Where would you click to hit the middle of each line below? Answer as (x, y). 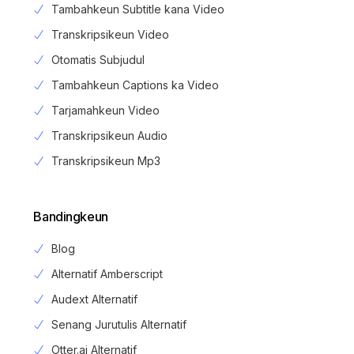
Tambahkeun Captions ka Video (135, 85)
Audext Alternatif (94, 299)
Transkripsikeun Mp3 (105, 161)
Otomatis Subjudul (98, 60)
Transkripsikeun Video (110, 35)
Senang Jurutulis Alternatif (119, 325)
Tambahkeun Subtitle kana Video (137, 9)
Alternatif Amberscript (107, 274)
